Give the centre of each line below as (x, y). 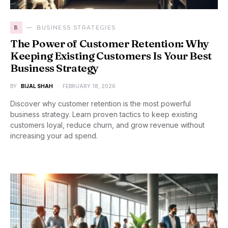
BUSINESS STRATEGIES (76, 27)
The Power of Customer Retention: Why (110, 44)
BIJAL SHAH (37, 86)
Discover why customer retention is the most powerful (101, 104)
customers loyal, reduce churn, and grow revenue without (107, 125)
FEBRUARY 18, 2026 (89, 86)
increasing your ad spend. (54, 136)
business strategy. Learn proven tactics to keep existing (104, 114)
